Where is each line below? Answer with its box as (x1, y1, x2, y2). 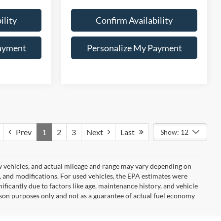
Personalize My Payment (86, 42, 182, 53)
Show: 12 (160, 127, 188, 136)
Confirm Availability (96, 14, 173, 26)
